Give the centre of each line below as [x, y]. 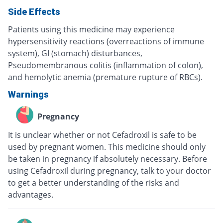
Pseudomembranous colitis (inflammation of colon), [106, 65]
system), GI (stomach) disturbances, [75, 54]
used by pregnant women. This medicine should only [107, 147]
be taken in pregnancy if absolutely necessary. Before [108, 159]
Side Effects [34, 12]
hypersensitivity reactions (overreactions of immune [106, 42]
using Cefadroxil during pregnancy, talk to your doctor [110, 171]
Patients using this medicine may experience [91, 30]
